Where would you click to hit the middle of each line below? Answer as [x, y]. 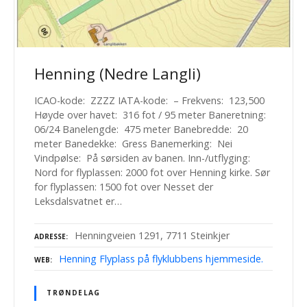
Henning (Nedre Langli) [118, 74]
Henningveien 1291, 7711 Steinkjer [152, 235]
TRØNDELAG [74, 293]
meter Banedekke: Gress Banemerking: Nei [133, 144]
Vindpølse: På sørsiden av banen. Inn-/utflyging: [144, 158]
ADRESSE [50, 236]
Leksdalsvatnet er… [78, 201]
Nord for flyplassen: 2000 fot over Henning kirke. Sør [152, 173]
